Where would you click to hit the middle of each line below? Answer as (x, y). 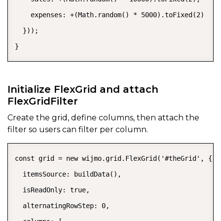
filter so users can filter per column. (78, 130)
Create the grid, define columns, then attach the (103, 118)
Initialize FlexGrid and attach (83, 90)
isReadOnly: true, (52, 190)
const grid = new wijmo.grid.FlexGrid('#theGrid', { (113, 159)
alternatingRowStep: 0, (62, 206)
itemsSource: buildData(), (68, 174)
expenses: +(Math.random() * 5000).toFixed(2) (110, 15)
